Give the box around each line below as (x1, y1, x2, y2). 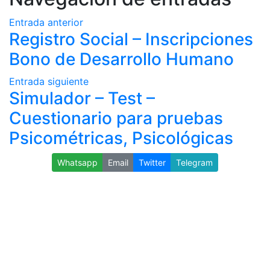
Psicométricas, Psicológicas (9, 127, 233, 148)
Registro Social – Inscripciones (9, 28, 253, 49)
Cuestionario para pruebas (9, 107, 223, 128)
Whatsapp (57, 157, 98, 168)
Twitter (139, 157, 166, 168)
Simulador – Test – (9, 87, 155, 108)
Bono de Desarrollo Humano (9, 48, 234, 69)
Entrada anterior (9, 16, 83, 28)
